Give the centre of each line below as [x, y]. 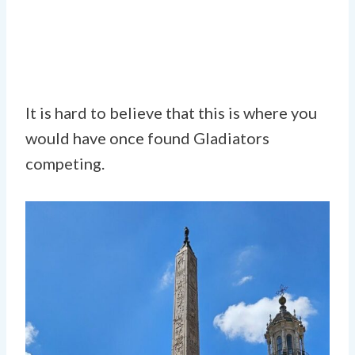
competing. [65, 163]
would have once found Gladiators [147, 137]
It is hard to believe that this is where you [171, 112]
